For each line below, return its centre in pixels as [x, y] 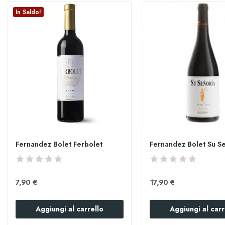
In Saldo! [28, 12]
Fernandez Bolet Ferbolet [59, 144]
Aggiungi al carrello [69, 209]
